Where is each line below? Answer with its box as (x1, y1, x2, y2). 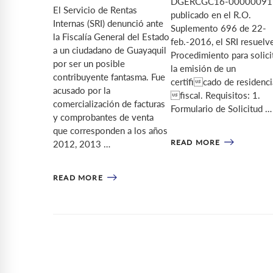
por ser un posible (53, 58, 125, 69)
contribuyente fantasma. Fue (53, 71, 165, 82)
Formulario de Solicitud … (170, 103, 272, 114)
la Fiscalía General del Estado (53, 31, 169, 42)
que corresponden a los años (53, 125, 168, 136)
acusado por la (53, 85, 110, 96)
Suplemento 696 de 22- (170, 23, 266, 34)
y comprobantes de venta (53, 112, 154, 122)
